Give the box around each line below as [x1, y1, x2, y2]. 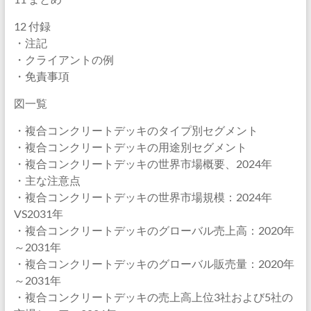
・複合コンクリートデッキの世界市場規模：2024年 [13, 190, 272, 203]
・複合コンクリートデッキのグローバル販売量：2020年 [13, 257, 294, 270]
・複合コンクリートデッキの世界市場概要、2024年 [13, 157, 272, 170]
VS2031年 [13, 207, 63, 220]
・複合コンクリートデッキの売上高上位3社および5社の [13, 290, 293, 303]
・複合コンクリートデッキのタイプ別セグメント [13, 124, 258, 137]
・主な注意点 [13, 174, 81, 187]
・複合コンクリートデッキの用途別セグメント [13, 140, 247, 153]
